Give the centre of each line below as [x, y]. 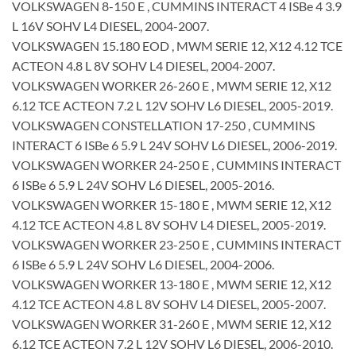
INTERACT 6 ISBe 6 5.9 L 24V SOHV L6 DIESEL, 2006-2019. [174, 145]
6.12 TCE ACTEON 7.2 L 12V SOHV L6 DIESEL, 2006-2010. [172, 344]
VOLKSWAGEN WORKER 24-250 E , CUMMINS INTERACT [176, 165]
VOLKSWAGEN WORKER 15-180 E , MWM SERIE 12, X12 [172, 205]
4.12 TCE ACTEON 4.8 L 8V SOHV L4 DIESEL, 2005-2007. [169, 304]
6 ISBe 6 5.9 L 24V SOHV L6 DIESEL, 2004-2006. [143, 265]
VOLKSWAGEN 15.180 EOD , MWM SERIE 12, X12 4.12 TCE [177, 46]
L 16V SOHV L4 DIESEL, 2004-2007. [110, 26]
